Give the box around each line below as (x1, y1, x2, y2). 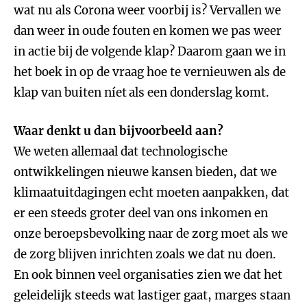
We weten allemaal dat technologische (14, 144, 228, 159)
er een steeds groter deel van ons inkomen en (14, 206, 268, 221)
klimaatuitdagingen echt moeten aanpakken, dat (14, 185, 289, 200)
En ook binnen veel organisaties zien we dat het (14, 267, 282, 282)
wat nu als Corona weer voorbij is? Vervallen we (14, 3, 281, 18)
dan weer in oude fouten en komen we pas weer (14, 23, 282, 38)
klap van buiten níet (14, 85, 127, 100)
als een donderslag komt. (129, 85, 269, 100)
